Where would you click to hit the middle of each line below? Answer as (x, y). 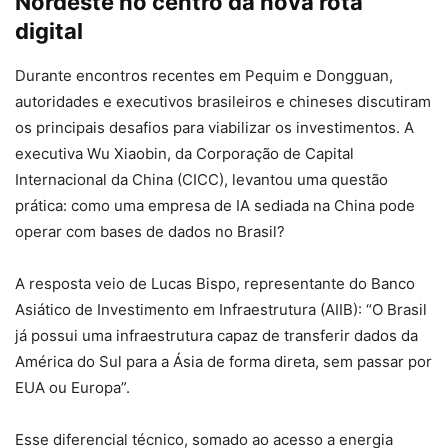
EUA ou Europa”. (72, 387)
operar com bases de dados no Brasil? (150, 231)
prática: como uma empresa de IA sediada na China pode (215, 205)
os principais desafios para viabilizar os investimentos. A (214, 127)
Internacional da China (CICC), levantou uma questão (201, 179)
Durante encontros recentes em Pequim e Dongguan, (204, 75)
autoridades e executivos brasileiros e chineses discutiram (223, 101)
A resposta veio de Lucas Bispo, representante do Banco (215, 283)
